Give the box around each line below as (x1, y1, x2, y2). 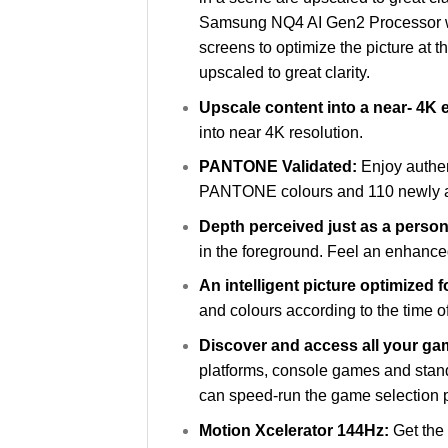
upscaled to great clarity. (198, 64, 370, 82)
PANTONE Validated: (198, 158, 361, 176)
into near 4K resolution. (198, 123, 363, 141)
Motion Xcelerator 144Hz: (198, 421, 393, 439)
